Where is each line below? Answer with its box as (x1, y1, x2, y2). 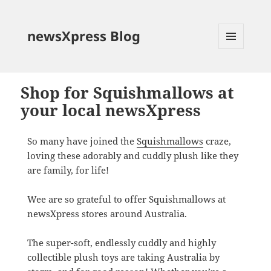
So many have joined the (27, 135, 137, 147)
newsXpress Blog (27, 26, 140, 45)
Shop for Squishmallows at (21, 82, 235, 103)
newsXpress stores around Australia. (27, 207, 187, 220)
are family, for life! (27, 164, 109, 176)
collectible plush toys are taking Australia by (27, 251, 220, 263)
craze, (203, 135, 231, 147)
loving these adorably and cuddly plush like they (27, 149, 238, 162)
